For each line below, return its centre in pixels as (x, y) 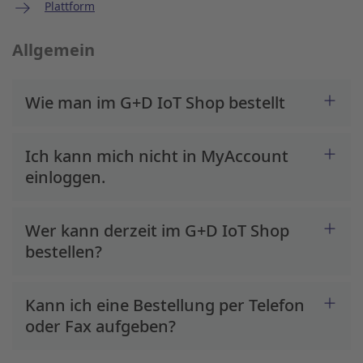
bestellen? (64, 252)
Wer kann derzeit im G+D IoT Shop (157, 231)
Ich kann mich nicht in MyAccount (157, 156)
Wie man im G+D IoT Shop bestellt (155, 102)
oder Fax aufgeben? (100, 326)
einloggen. (65, 177)
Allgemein (53, 50)
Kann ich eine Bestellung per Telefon (165, 305)
